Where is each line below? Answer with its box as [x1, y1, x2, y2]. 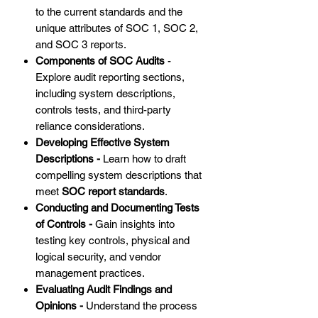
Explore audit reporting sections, [35, 71, 185, 84]
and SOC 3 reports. [35, 38, 126, 51]
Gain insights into [95, 218, 175, 231]
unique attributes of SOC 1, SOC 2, [35, 22, 198, 35]
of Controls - [35, 218, 95, 231]
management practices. [35, 267, 145, 280]
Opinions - [35, 300, 86, 312]
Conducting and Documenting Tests [35, 202, 199, 214]
